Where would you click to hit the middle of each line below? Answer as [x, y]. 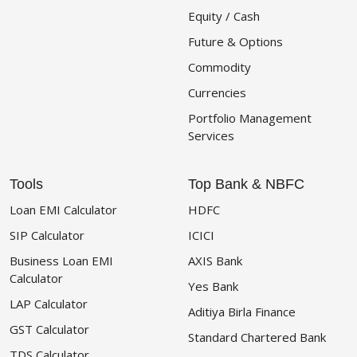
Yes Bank [213, 286]
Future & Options [235, 42]
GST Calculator [49, 330]
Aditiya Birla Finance [242, 312]
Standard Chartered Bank [257, 337]
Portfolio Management [250, 118]
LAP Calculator [49, 304]
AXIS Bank [215, 261]
